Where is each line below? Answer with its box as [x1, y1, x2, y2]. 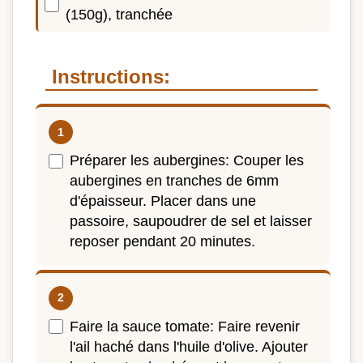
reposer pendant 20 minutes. [70, 233, 255, 250]
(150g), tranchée [66, 6, 173, 23]
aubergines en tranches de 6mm [70, 173, 279, 190]
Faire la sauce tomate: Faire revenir [70, 318, 300, 335]
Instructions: [52, 66, 170, 88]
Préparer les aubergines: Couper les [70, 152, 304, 169]
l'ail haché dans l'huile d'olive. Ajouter [70, 338, 308, 355]
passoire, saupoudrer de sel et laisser [70, 213, 312, 230]
